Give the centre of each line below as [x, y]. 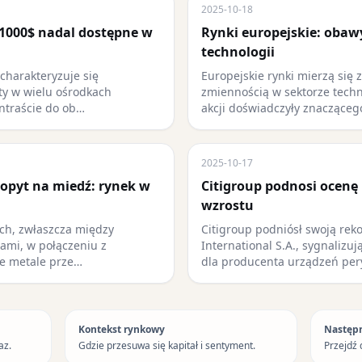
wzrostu [227, 205]
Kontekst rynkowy [122, 329]
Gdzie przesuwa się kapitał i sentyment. [167, 345]
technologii [238, 52]
